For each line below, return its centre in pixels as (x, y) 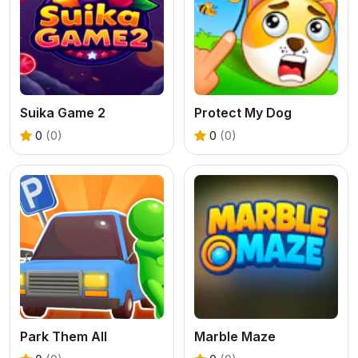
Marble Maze (235, 336)
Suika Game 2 (63, 112)
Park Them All (64, 336)
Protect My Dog (243, 112)
